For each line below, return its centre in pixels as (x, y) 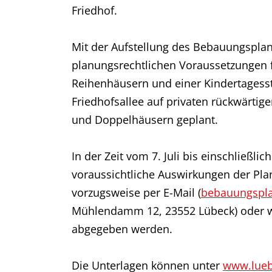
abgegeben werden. (122, 229)
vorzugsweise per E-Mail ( (136, 192)
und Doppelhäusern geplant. (145, 120)
